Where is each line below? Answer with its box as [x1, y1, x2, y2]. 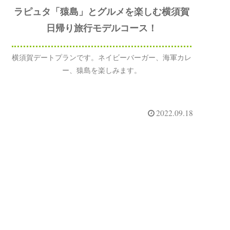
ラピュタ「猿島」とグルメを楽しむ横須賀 [13, 6, 189, 17]
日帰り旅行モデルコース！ [46, 23, 157, 33]
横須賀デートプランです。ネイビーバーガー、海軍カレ [11, 53, 191, 62]
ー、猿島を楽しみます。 [62, 66, 141, 75]
